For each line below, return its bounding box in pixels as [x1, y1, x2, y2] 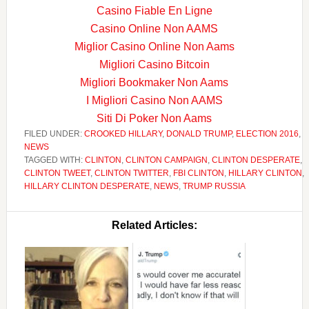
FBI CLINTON [172, 168, 224, 178]
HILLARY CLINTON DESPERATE [23, 181, 150, 191]
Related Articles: [111, 219, 197, 231]
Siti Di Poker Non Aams [97, 112, 212, 124]
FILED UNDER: [23, 129, 84, 139]
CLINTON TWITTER [94, 168, 169, 178]
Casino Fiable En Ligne [96, 5, 212, 17]
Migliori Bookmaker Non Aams [80, 77, 229, 88]
